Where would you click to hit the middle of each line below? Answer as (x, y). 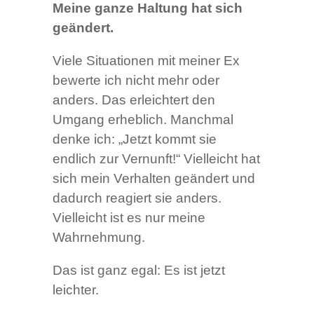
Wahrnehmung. (98, 238)
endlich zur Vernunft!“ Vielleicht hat (156, 159)
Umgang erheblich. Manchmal (143, 120)
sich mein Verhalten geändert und (153, 179)
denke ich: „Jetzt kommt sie (134, 139)
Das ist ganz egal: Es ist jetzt (138, 271)
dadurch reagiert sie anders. (137, 198)
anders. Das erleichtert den (134, 100)
